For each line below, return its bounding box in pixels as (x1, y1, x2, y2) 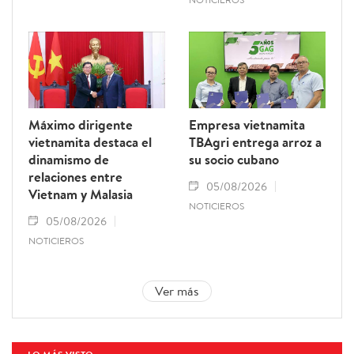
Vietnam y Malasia (28, 184, 133, 203)
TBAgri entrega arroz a (189, 132, 322, 151)
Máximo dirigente (28, 115, 133, 134)
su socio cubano (189, 149, 279, 168)
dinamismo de (28, 149, 109, 168)
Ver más (155, 281, 199, 299)
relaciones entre (28, 167, 122, 186)
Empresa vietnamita (189, 115, 305, 134)
